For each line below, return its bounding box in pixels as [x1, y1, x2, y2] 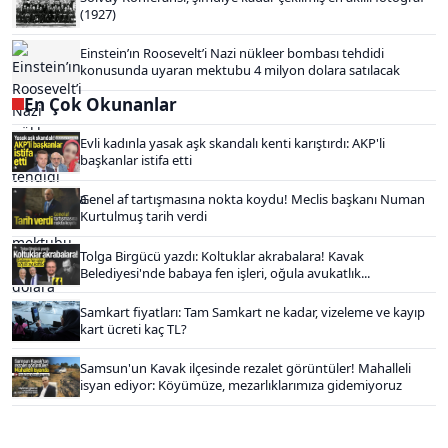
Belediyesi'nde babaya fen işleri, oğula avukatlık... [80, 263, 370, 282]
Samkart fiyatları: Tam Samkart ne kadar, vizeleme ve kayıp [80, 302, 425, 321]
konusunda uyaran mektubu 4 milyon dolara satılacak [80, 61, 400, 80]
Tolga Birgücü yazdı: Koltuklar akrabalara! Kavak [80, 246, 364, 265]
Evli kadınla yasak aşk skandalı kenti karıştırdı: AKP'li [80, 134, 385, 153]
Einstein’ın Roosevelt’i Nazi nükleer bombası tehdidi [80, 44, 384, 63]
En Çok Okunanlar [24, 92, 177, 116]
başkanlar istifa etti [80, 151, 192, 170]
